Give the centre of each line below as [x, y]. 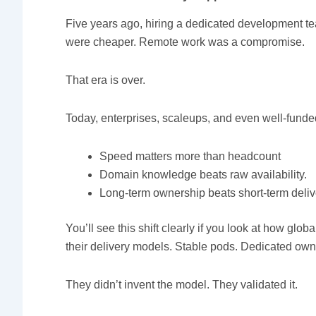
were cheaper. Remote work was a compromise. [186, 42]
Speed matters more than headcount [190, 157]
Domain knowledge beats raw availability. [203, 175]
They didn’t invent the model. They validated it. [182, 285]
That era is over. [106, 80]
